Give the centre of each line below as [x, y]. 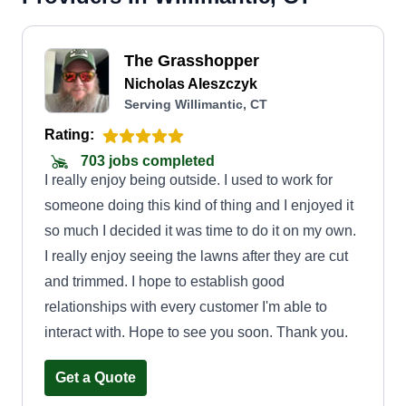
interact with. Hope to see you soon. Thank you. [196, 332]
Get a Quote [96, 377]
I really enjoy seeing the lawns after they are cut [196, 256]
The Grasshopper [192, 61]
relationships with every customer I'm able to [186, 307]
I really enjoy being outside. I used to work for [188, 180]
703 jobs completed [146, 161]
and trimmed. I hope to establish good [164, 281]
